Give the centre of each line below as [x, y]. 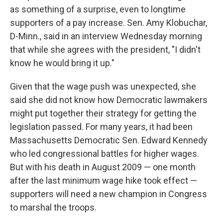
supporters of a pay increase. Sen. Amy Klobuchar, [109, 22]
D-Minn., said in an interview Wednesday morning [106, 36]
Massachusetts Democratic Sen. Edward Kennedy [109, 140]
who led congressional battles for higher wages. [105, 153]
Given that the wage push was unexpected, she [103, 86]
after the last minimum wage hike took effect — [104, 180]
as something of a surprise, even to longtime [98, 9]
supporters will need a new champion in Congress [109, 194]
